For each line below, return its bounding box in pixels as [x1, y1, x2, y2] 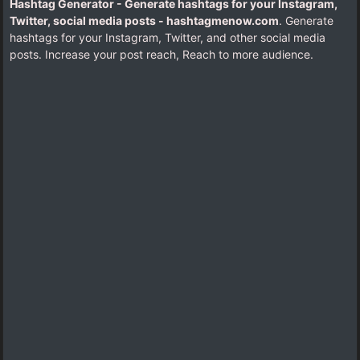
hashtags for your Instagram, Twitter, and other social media [9, 30, 325, 44]
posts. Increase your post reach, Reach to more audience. [9, 47, 313, 61]
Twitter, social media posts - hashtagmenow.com [9, 13, 279, 27]
